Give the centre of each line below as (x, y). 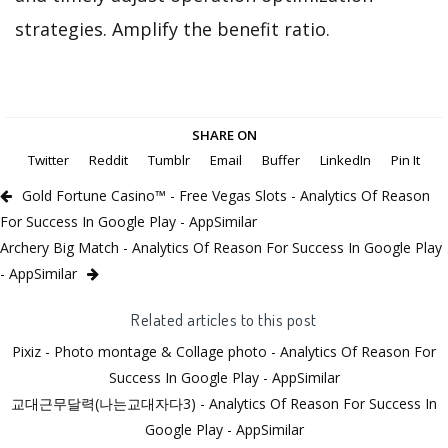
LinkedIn (345, 160)
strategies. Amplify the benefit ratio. (172, 28)
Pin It (405, 160)
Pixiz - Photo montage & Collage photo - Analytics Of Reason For (224, 352)
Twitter (48, 160)
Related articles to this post (224, 319)
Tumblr (169, 160)
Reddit (108, 160)
